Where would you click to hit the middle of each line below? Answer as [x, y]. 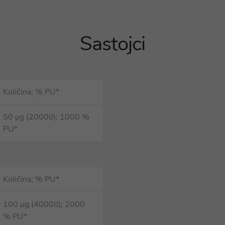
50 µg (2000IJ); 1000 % [46, 117]
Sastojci [113, 44]
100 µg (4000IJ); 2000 [44, 204]
